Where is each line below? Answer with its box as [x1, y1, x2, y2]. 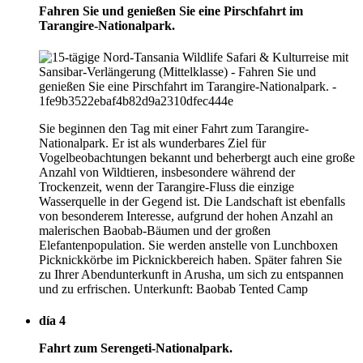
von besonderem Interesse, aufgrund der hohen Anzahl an [39, 208, 333, 223]
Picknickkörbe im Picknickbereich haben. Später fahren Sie [39, 252, 342, 267]
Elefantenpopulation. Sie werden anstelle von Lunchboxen [39, 237, 338, 252]
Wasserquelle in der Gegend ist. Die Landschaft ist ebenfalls [39, 194, 345, 208]
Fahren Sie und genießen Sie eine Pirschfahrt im [39, 3, 303, 18]
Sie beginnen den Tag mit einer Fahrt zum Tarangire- [39, 121, 309, 135]
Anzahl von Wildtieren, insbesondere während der [39, 164, 295, 179]
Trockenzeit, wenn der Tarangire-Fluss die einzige [39, 179, 294, 194]
